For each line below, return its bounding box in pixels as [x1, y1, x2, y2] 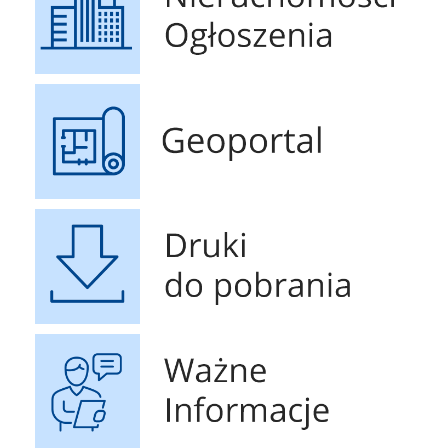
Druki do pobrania [34, 208, 107, 219]
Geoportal [34, 82, 73, 94]
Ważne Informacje [34, 333, 104, 345]
